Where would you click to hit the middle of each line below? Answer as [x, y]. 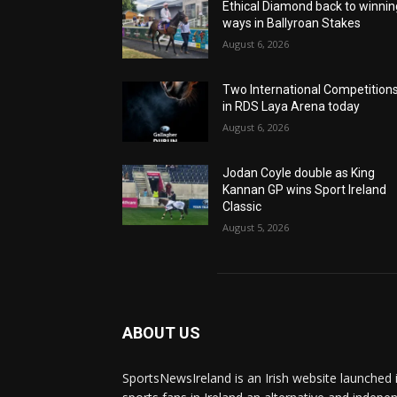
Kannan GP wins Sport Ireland [305, 190]
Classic [242, 207]
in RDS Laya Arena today [292, 107]
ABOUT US [161, 333]
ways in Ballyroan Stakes [292, 23]
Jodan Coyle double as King [299, 173]
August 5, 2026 [256, 228]
